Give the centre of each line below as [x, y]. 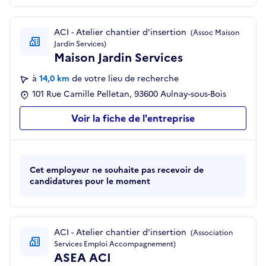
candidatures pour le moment [90, 182]
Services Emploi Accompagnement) [115, 244]
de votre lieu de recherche [125, 79]
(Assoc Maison [214, 33]
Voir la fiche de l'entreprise [133, 118]
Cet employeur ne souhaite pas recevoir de [117, 170]
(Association [211, 233]
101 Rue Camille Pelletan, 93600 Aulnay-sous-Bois [129, 94]
